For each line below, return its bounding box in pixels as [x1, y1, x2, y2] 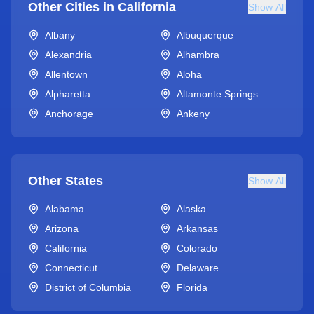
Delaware [177, 262, 219, 273]
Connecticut [45, 262, 97, 273]
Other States [28, 174, 103, 188]
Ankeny [177, 108, 210, 119]
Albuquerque [177, 29, 233, 41]
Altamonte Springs [177, 88, 258, 100]
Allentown [45, 69, 88, 80]
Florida [177, 282, 207, 293]
